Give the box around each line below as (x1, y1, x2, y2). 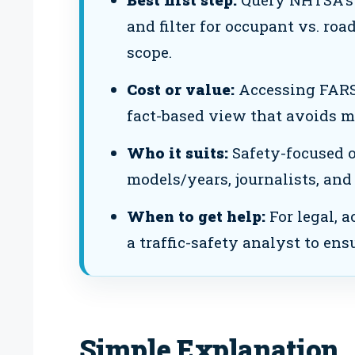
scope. (126, 42, 172, 63)
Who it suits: (126, 143, 228, 163)
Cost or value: (126, 79, 235, 100)
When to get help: (126, 206, 265, 227)
